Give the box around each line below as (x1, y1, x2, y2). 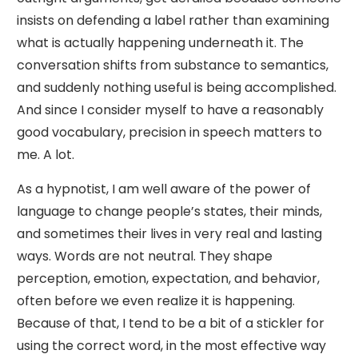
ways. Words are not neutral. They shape (17, 247, 272, 265)
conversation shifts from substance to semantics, (17, 56, 328, 74)
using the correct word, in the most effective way (17, 336, 326, 355)
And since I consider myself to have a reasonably (17, 101, 324, 119)
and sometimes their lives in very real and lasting (17, 225, 322, 243)
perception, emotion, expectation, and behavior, (17, 269, 320, 288)
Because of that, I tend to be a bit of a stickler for (17, 314, 324, 332)
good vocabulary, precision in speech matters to (17, 123, 322, 141)
